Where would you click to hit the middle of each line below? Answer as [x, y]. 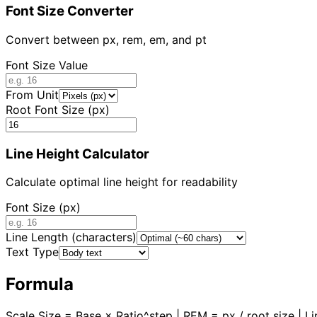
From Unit [32, 95]
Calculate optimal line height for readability [122, 182]
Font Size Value [47, 65]
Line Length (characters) [71, 237]
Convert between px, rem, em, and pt [106, 40]
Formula [40, 284]
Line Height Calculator [77, 154]
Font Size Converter [70, 11]
